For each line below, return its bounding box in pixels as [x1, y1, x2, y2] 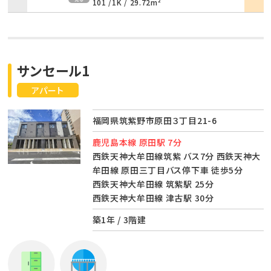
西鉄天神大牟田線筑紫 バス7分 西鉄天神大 [92, 149, 261, 162]
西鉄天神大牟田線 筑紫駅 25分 [92, 177, 214, 190]
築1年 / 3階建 [92, 213, 146, 226]
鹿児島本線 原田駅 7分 [92, 135, 182, 148]
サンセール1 [16, 60, 90, 80]
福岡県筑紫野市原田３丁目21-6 [92, 114, 217, 126]
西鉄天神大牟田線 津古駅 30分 [92, 191, 214, 204]
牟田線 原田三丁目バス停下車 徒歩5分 [92, 163, 243, 176]
